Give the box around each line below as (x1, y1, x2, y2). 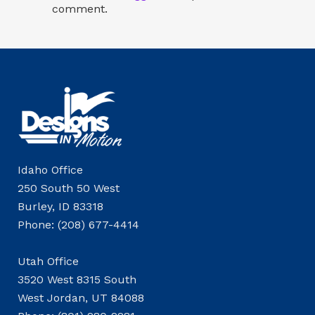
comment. (52, 2, 108, 15)
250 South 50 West (18, 181, 120, 195)
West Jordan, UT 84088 (18, 291, 144, 304)
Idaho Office (18, 163, 83, 176)
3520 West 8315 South (18, 273, 136, 286)
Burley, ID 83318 (18, 200, 103, 213)
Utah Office (18, 255, 79, 268)
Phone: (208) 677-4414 (18, 218, 139, 231)
